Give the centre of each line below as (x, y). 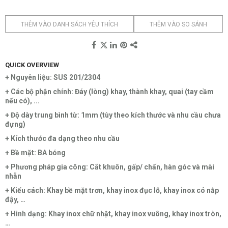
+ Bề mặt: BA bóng (36, 153)
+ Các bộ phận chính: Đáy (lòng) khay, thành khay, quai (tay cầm (109, 92)
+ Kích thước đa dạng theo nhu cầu (63, 139)
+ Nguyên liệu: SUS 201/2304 (53, 78)
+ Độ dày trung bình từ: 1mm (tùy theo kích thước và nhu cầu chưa (113, 115)
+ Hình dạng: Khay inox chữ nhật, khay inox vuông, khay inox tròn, (113, 214)
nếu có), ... (22, 101)
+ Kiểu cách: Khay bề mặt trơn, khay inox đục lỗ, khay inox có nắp (112, 191)
